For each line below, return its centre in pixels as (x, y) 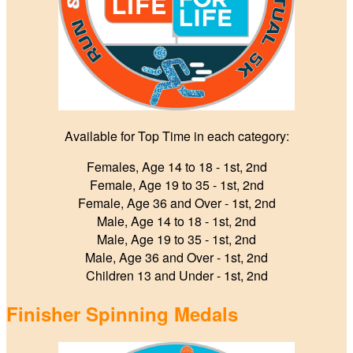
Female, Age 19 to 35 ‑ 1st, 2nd (176, 184)
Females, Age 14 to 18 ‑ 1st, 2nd (176, 166)
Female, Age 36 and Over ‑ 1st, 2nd (176, 203)
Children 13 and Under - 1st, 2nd (176, 275)
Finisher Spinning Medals (122, 313)
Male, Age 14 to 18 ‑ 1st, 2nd (176, 221)
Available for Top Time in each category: (176, 136)
